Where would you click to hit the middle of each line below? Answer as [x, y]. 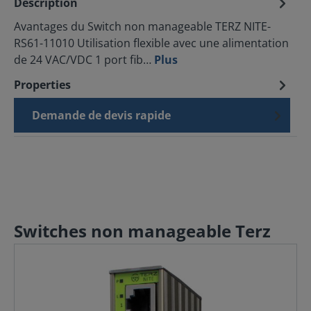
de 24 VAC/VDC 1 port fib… [84, 60]
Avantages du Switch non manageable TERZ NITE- [142, 26]
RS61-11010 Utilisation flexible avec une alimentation [151, 43]
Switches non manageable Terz [142, 231]
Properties [42, 85]
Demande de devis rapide [101, 115]
